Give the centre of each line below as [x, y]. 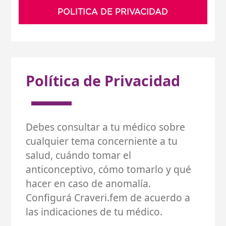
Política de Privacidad [103, 80]
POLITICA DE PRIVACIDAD [113, 12]
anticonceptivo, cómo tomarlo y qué [109, 169]
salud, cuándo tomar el [79, 155]
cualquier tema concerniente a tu [102, 141]
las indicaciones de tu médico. [94, 211]
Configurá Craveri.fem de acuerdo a [108, 197]
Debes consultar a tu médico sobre [106, 127]
